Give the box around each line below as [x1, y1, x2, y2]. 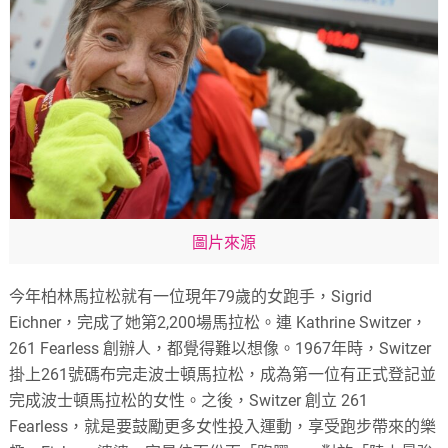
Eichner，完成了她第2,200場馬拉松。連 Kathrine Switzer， [9, 312, 428, 332]
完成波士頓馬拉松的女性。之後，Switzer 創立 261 [9, 390, 369, 410]
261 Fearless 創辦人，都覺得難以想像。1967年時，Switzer [9, 338, 432, 358]
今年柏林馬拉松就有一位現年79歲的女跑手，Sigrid [9, 286, 373, 306]
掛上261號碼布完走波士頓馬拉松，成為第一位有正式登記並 [9, 364, 437, 384]
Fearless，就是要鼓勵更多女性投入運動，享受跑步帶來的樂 [9, 416, 437, 436]
